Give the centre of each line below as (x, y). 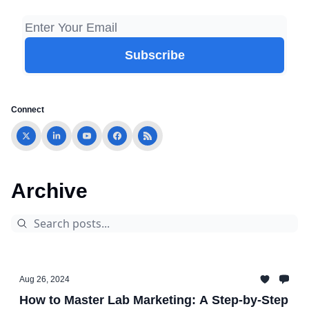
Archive (49, 191)
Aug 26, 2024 (44, 279)
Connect (28, 110)
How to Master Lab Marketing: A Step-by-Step (154, 300)
